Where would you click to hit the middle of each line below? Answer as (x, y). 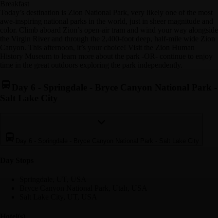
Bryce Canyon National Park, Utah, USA (83, 188)
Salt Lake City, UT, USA (58, 197)
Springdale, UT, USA (53, 180)
